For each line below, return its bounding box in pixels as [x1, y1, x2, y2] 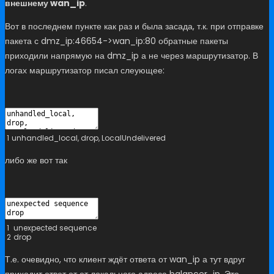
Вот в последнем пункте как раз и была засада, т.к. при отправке [5, 20, 264, 33]
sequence [59, 222, 97, 233]
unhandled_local [12, 133, 78, 144]
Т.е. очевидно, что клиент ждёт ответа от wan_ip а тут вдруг [5, 253, 245, 265]
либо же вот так [5, 154, 67, 167]
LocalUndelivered [102, 133, 166, 144]
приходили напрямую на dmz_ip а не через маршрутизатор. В [5, 50, 258, 62]
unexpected [13, 222, 59, 233]
